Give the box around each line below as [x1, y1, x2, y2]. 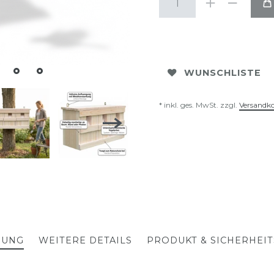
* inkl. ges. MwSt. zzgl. [159, 100, 239, 109]
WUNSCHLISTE [184, 67, 261, 78]
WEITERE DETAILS [39, 235, 132, 246]
